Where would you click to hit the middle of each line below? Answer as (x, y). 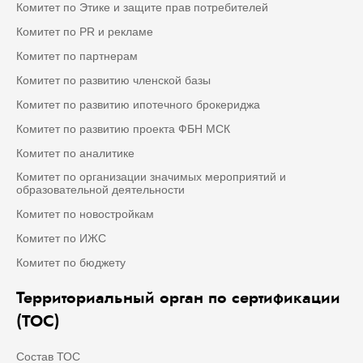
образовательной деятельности (100, 190)
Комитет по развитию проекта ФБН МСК (123, 129)
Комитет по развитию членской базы (113, 81)
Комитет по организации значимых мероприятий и (151, 177)
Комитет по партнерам (77, 56)
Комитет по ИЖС (61, 239)
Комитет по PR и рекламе (85, 32)
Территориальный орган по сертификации (178, 298)
